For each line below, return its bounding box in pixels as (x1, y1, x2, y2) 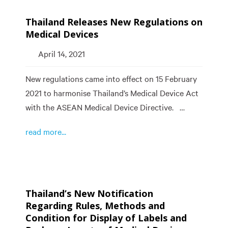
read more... (25, 127, 66, 137)
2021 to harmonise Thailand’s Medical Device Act (25, 88, 198, 98)
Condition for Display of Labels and (25, 212, 187, 224)
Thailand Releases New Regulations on (25, 16, 203, 28)
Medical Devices (25, 28, 101, 40)
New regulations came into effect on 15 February (25, 74, 197, 84)
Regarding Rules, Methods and (25, 199, 165, 212)
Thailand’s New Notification (25, 187, 153, 199)
